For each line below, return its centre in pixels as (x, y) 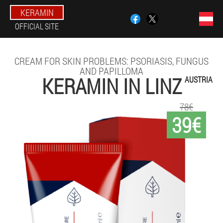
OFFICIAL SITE (37, 26)
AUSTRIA (198, 79)
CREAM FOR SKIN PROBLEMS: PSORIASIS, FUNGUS (111, 61)
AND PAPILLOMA (111, 71)
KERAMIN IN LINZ (111, 86)
